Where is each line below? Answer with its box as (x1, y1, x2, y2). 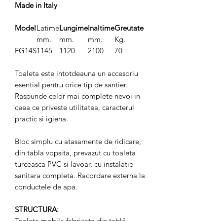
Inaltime (88, 23, 114, 33)
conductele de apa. (15, 182, 77, 191)
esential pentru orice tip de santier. (15, 80, 128, 89)
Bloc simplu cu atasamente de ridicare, (15, 137, 141, 146)
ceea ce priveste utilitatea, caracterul (15, 103, 134, 112)
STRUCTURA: (15, 205, 59, 214)
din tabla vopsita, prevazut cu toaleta (15, 148, 136, 157)
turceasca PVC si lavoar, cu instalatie (15, 159, 133, 169)
